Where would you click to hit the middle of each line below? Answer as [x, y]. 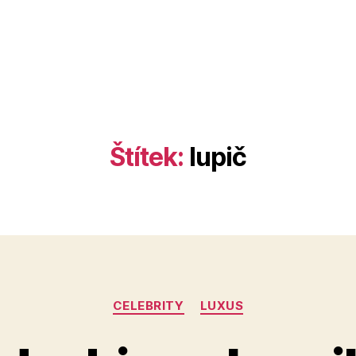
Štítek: [147, 157]
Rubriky [202, 298]
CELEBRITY [148, 306]
